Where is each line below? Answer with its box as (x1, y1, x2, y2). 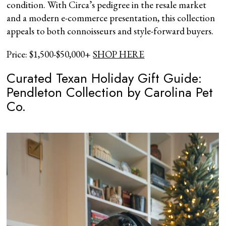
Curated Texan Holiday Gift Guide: (7, 68, 202, 88)
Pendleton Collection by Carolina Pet (7, 82, 213, 102)
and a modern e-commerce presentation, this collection (7, 11, 215, 24)
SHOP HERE (93, 47, 145, 61)
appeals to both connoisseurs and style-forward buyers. (7, 24, 214, 37)
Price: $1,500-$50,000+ (7, 47, 93, 61)
